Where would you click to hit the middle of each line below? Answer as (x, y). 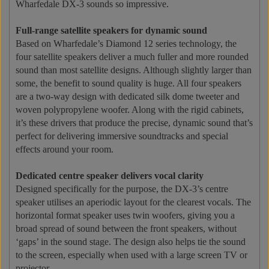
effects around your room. (65, 149)
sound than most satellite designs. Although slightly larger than (134, 70)
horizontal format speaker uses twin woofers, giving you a (125, 215)
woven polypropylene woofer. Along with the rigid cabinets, (130, 109)
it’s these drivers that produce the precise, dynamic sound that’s (134, 122)
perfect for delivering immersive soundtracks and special (122, 136)
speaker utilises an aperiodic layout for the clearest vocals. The (133, 202)
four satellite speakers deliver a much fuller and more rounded (132, 56)
